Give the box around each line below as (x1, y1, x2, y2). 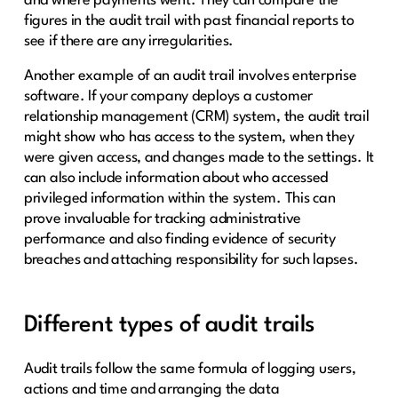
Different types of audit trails (23, 313, 315, 337)
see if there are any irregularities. (23, 33, 235, 49)
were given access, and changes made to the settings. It (23, 149, 375, 165)
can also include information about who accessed (23, 170, 329, 186)
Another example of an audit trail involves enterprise (23, 68, 357, 84)
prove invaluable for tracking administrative (23, 211, 301, 227)
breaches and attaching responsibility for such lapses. (23, 251, 359, 267)
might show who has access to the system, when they (23, 129, 354, 145)
